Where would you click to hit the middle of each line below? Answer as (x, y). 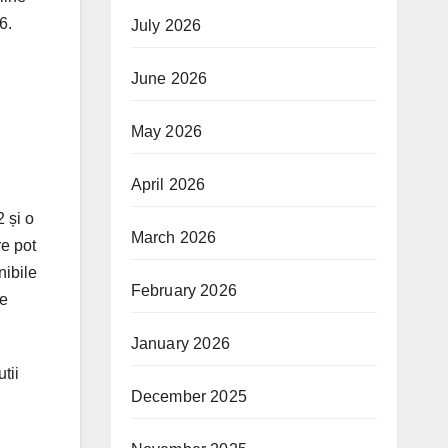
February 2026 (184, 290)
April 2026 (168, 184)
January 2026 (180, 343)
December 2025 (189, 396)
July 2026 (166, 25)
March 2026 (173, 237)
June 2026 (169, 78)
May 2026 (166, 131)
